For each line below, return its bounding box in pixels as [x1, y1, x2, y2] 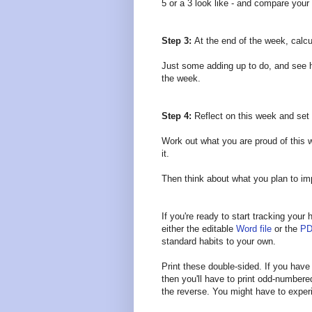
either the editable [162, 224, 236, 235]
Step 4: [162, 111, 194, 122]
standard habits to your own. [162, 236, 276, 247]
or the [272, 224, 300, 235]
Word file [236, 224, 272, 235]
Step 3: [162, 36, 192, 47]
